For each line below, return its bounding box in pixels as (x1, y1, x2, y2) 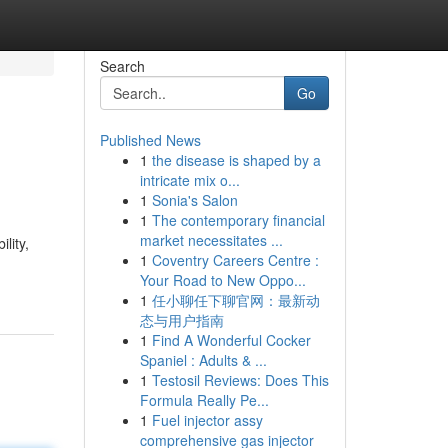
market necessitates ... (139, 230, 283, 250)
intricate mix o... (139, 170, 240, 190)
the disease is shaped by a (151, 150, 321, 170)
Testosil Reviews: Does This (151, 370, 329, 390)
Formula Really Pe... (139, 390, 269, 410)
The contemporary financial (151, 210, 325, 230)
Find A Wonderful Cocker (151, 330, 311, 350)
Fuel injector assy (151, 410, 263, 430)
